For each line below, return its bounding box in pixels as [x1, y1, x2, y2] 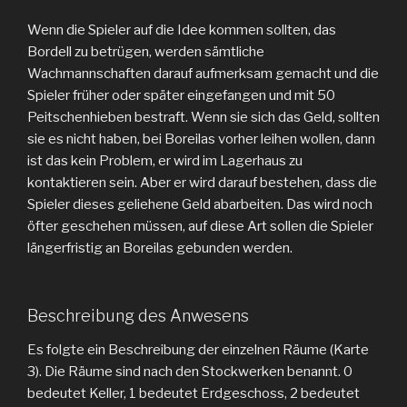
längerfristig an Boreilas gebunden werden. [27, 240, 293, 256]
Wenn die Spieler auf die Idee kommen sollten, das [27, 22, 336, 38]
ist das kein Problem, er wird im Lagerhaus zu [27, 153, 303, 169]
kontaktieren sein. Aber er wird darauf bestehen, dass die [27, 174, 377, 191]
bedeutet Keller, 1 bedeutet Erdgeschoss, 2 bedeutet [27, 385, 360, 402]
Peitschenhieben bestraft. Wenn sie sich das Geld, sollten [27, 109, 380, 125]
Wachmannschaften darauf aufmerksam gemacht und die [27, 65, 379, 82]
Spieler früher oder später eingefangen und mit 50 [27, 87, 335, 104]
